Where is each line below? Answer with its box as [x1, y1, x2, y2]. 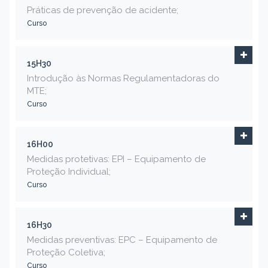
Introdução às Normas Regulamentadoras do [27, 73, 220, 84]
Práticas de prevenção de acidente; [27, 5, 178, 16]
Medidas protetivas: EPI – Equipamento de [27, 154, 206, 165]
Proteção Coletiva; [27, 247, 105, 258]
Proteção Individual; [27, 166, 111, 178]
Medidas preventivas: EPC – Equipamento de [27, 234, 217, 246]
